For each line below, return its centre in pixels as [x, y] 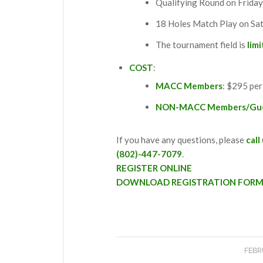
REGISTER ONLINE [154, 168]
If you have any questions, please [181, 139]
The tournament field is [201, 44]
